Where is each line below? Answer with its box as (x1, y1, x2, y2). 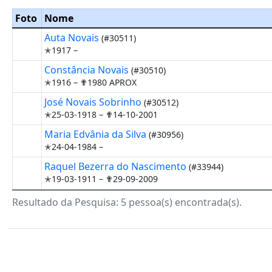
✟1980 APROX (80, 76, 137, 88)
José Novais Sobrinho (44, 95, 144, 109)
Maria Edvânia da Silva (44, 127, 149, 141)
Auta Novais (44, 31, 101, 44)
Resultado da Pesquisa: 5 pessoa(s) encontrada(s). (12, 195, 242, 209)
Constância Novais (44, 63, 131, 76)
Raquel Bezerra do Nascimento (44, 160, 189, 173)
